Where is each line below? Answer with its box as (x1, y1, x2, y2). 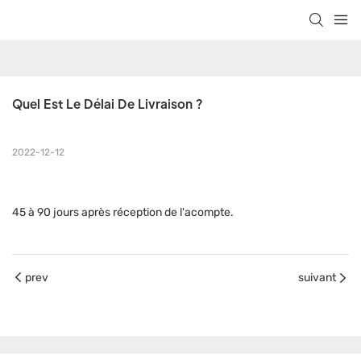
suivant (298, 271, 336, 285)
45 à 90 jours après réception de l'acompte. (12, 205, 234, 220)
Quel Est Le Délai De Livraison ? (12, 96, 202, 112)
